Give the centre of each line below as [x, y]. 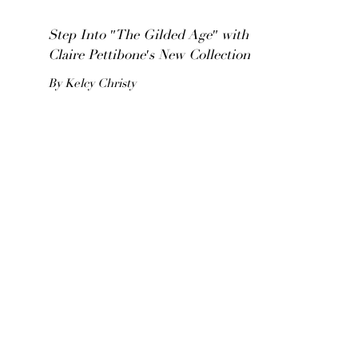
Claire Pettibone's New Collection [149, 56]
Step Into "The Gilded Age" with [148, 36]
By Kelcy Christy [92, 84]
